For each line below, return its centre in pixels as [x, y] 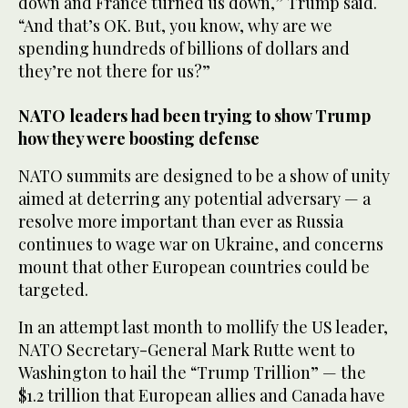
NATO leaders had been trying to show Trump [194, 116]
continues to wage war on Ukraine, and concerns [201, 245]
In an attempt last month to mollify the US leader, [203, 327]
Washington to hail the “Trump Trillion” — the [192, 373]
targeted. [53, 290]
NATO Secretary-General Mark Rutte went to [187, 350]
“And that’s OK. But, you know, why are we [175, 26]
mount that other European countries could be [194, 267]
